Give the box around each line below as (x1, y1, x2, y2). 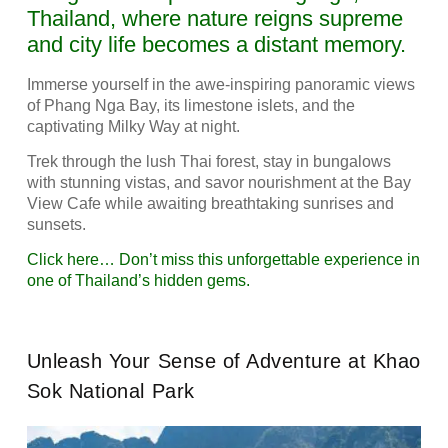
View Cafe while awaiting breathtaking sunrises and (26, 195, 394, 213)
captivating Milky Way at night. (26, 117, 240, 135)
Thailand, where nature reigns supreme (26, 5, 403, 31)
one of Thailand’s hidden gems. (26, 272, 250, 290)
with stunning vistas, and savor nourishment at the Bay (26, 174, 411, 192)
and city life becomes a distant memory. (26, 31, 406, 57)
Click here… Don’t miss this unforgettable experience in (26, 251, 420, 269)
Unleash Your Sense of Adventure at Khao (26, 349, 421, 372)
